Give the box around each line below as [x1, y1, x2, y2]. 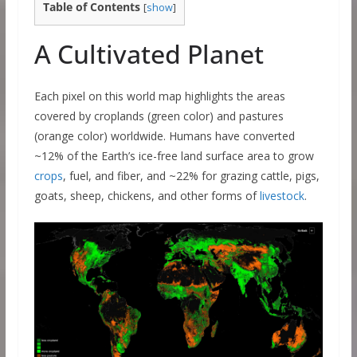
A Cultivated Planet [33, 37, 264, 72]
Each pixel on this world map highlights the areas [33, 88, 285, 104]
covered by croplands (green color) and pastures [33, 108, 284, 124]
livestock [259, 188, 304, 204]
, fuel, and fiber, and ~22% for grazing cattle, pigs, [62, 168, 320, 184]
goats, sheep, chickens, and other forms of [33, 188, 260, 204]
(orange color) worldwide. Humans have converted [33, 128, 295, 144]
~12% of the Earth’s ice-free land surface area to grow [33, 148, 314, 164]
